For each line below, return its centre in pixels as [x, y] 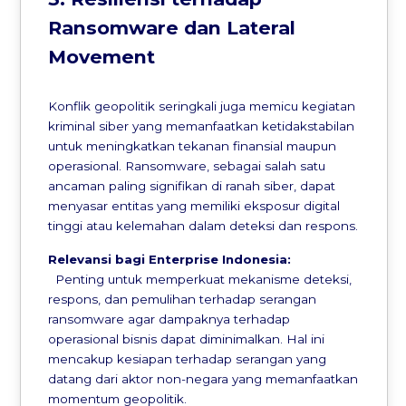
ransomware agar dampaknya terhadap [169, 319]
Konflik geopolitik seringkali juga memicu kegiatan [202, 106]
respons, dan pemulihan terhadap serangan [183, 300]
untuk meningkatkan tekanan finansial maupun [193, 146]
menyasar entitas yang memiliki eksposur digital [194, 206]
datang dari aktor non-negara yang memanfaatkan [203, 379]
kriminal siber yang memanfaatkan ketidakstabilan [202, 126]
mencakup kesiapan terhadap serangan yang [188, 359]
